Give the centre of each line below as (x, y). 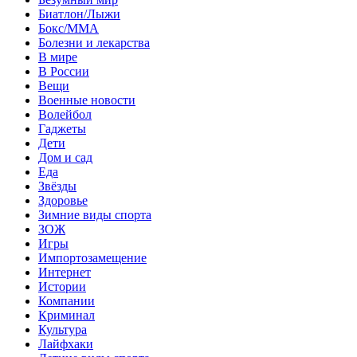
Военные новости (87, 100)
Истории (62, 286)
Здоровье (63, 200)
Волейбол (65, 114)
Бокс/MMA (69, 28)
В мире (58, 57)
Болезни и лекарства (94, 42)
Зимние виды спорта (95, 214)
